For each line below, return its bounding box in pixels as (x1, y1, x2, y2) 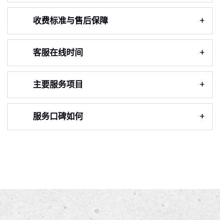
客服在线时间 (33, 47, 83, 58)
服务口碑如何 (33, 110, 83, 122)
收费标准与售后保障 (33, 15, 108, 27)
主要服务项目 (33, 79, 83, 90)
